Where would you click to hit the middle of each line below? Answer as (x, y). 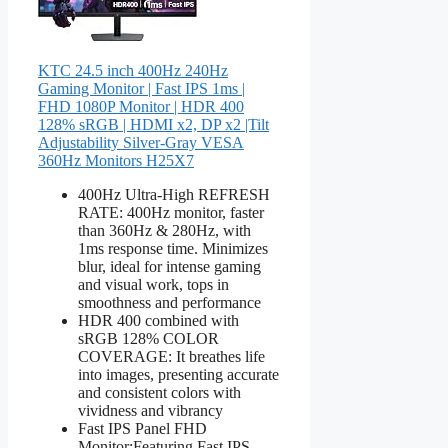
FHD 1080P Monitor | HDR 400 (141, 106)
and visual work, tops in (153, 284)
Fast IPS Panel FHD (142, 428)
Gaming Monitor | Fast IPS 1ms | (141, 88)
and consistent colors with (159, 392)
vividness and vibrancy (150, 410)
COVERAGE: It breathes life (171, 356)
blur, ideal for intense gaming (169, 266)
